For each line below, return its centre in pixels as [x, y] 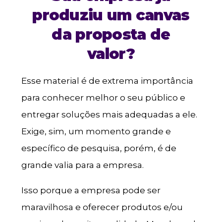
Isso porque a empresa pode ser [91, 191]
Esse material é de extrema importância [107, 81]
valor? [111, 54]
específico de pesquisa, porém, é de [99, 148]
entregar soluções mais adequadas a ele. [109, 115]
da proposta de [111, 35]
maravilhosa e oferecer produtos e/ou [102, 207]
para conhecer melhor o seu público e [103, 98]
